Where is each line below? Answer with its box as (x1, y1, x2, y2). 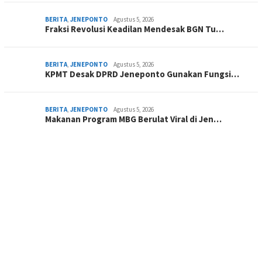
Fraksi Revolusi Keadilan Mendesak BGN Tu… (45, 23, 224, 35)
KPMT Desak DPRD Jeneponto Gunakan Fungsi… (45, 68, 239, 80)
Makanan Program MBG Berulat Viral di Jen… (45, 113, 222, 125)
